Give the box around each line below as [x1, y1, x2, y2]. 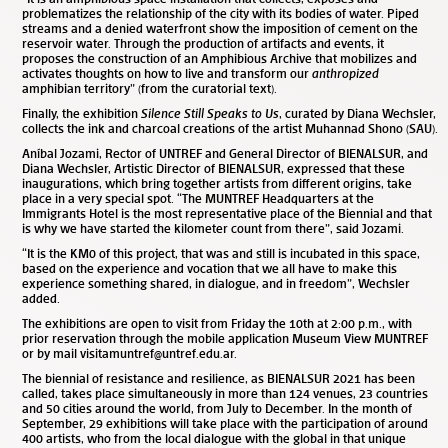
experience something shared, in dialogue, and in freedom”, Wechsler [22, 275, 410, 291]
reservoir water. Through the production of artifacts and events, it [22, 35, 384, 51]
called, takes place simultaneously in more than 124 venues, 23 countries [22, 385, 428, 401]
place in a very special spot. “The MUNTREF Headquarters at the [22, 190, 374, 206]
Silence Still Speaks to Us [141, 105, 279, 121]
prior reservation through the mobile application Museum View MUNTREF [22, 330, 428, 346]
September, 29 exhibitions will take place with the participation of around [22, 415, 428, 431]
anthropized [312, 65, 379, 81]
